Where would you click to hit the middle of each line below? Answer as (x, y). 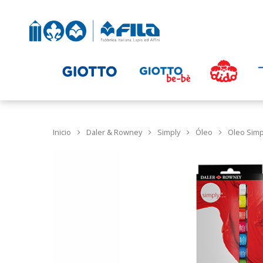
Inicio (62, 132)
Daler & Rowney (114, 132)
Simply (169, 132)
